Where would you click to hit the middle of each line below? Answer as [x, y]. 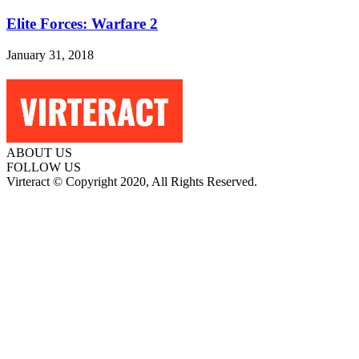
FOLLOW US [44, 167]
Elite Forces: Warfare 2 [82, 23]
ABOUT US [39, 152]
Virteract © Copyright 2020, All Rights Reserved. [132, 181]
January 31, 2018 [50, 54]
